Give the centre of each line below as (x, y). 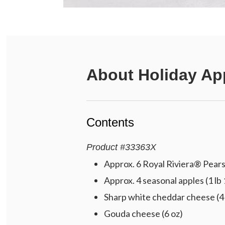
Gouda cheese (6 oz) (143, 214)
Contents (110, 123)
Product (102, 147)
